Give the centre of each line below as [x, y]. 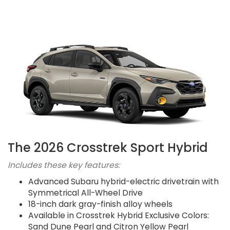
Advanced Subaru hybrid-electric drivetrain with [123, 181]
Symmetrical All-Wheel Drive [85, 193]
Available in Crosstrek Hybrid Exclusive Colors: [119, 215]
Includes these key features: [64, 165]
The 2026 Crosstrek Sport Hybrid [108, 147]
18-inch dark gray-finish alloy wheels [100, 204]
